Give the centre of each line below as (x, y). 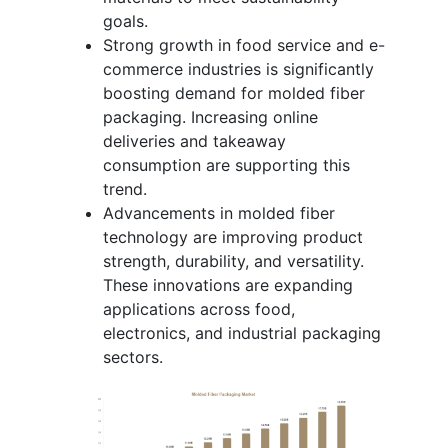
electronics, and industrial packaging (242, 332)
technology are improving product (233, 236)
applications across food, (199, 308)
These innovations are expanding (228, 284)
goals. (125, 20)
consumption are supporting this (226, 164)
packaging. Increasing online (210, 116)
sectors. (133, 356)
